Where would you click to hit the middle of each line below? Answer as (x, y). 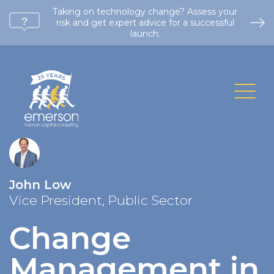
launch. (145, 34)
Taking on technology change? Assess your (145, 12)
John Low (40, 184)
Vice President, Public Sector (101, 200)
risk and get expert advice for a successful (145, 23)
